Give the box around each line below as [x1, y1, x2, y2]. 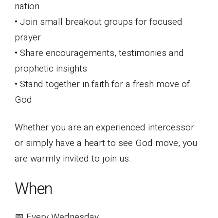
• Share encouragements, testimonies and [15, 46, 184, 60]
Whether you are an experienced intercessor [15, 120, 194, 134]
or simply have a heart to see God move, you [15, 136, 197, 150]
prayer [15, 30, 41, 44]
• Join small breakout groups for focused [15, 15, 182, 29]
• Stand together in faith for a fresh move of [15, 77, 190, 91]
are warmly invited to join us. [15, 151, 131, 165]
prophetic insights [15, 61, 87, 75]
